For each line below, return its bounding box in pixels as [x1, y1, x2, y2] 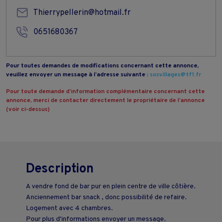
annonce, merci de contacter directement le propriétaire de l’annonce [6, 96, 205, 105]
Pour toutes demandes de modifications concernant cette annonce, [6, 61, 199, 70]
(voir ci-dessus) [6, 105, 50, 113]
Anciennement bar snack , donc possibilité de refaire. [26, 193, 187, 202]
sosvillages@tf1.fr [150, 70, 201, 79]
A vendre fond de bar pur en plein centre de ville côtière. [26, 182, 196, 191]
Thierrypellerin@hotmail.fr [33, 7, 131, 18]
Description [26, 161, 94, 177]
